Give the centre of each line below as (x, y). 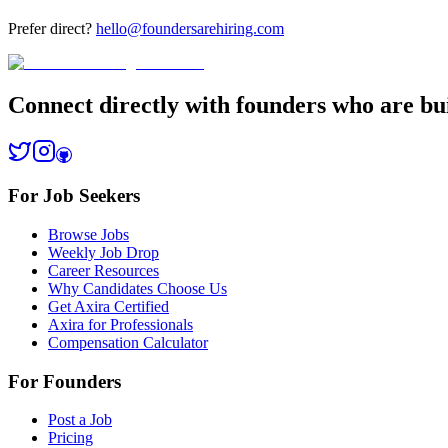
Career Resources (103, 270)
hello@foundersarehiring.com (190, 28)
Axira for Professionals (120, 324)
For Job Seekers (74, 196)
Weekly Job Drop (103, 252)
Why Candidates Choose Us (137, 288)
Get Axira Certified (108, 306)
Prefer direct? (50, 28)
